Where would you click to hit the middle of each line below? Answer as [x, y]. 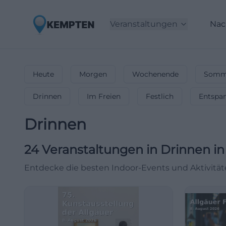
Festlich [160, 96]
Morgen [93, 74]
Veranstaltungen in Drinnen [126, 150]
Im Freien [104, 96]
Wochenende [155, 74]
